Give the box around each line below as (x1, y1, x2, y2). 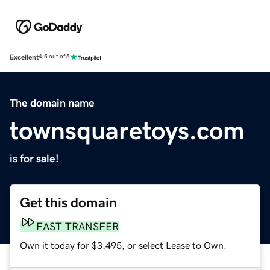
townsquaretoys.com (10, 118, 245, 143)
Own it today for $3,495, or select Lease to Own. (20, 240, 227, 250)
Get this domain (20, 195, 117, 210)
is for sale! (10, 152, 59, 164)
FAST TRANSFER (36, 221, 119, 232)
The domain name (10, 97, 95, 108)
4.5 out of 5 (39, 54, 70, 60)
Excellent (10, 53, 39, 61)
